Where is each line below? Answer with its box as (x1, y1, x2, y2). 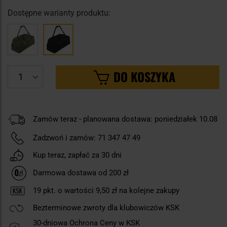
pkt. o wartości (41, 186, 96, 196)
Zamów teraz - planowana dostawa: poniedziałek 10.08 (33, 115, 217, 124)
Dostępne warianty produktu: (8, 8, 110, 18)
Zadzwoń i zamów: (33, 133, 96, 142)
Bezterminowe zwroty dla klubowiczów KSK (33, 203, 179, 213)
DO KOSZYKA (113, 67, 175, 86)
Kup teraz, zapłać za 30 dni (33, 150, 122, 160)
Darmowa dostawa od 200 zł (33, 168, 129, 178)
